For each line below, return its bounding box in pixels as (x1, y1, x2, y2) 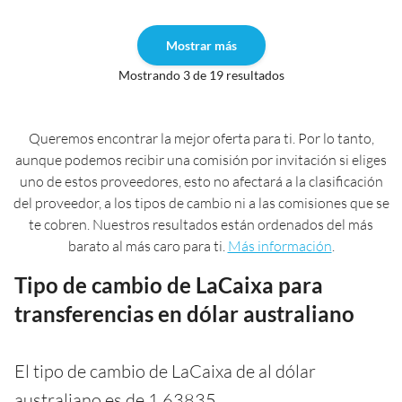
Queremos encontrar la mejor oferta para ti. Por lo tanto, (28, 128, 374, 147)
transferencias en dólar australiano (14, 300, 354, 327)
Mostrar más (165, 37, 237, 53)
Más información (227, 236, 332, 255)
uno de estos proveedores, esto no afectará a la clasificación (19, 171, 383, 190)
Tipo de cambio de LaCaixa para (14, 271, 323, 298)
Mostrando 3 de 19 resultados (118, 66, 284, 83)
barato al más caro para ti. (67, 236, 228, 255)
